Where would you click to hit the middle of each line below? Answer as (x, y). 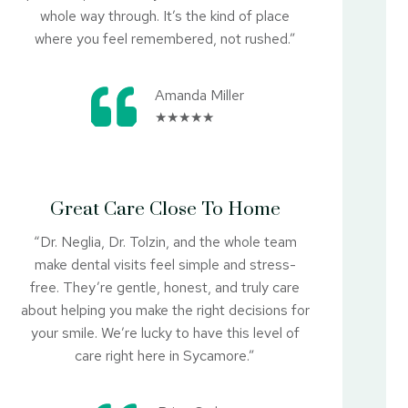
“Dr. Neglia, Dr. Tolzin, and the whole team (165, 241)
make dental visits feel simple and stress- (165, 264)
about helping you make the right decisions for (165, 310)
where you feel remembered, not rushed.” (165, 38)
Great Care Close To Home (165, 209)
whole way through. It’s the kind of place (165, 15)
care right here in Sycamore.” (165, 355)
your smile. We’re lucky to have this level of (165, 332)
